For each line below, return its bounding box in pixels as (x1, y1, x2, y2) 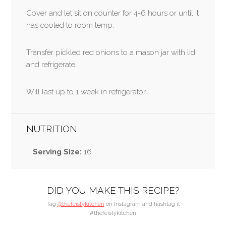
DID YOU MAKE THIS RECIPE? (46, 184, 180, 196)
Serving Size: (32, 147, 82, 156)
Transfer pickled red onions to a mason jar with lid (26, 48, 196, 57)
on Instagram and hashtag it (104, 200, 180, 207)
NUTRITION (26, 124, 78, 134)
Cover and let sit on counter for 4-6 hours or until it (26, 9, 199, 18)
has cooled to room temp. (26, 21, 115, 30)
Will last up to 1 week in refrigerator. (26, 87, 147, 96)
